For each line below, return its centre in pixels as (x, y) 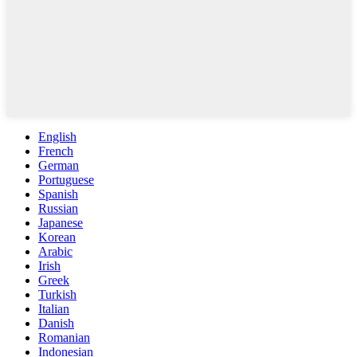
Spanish (58, 194)
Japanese (61, 222)
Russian (58, 208)
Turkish (57, 294)
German (59, 165)
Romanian (64, 337)
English (57, 136)
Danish (56, 323)
